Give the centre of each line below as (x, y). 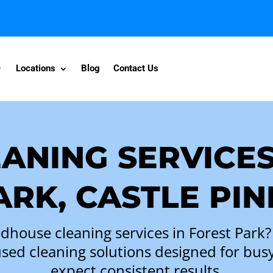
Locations (36, 69)
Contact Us (136, 69)
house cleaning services (89, 232)
